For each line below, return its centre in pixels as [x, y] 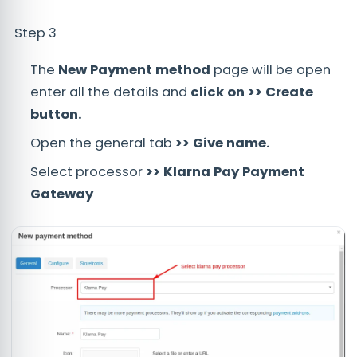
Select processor [88, 171]
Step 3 [34, 33]
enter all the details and [110, 92]
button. [56, 114]
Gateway [62, 194]
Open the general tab [103, 143]
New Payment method [134, 69]
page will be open [271, 69]
